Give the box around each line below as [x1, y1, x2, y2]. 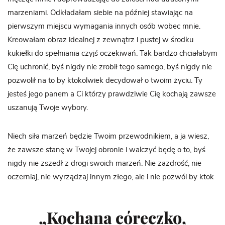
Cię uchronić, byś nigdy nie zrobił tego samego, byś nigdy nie [8, 63, 212, 71]
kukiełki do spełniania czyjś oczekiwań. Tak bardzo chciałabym [8, 50, 217, 57]
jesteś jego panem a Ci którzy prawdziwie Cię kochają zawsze [8, 90, 216, 98]
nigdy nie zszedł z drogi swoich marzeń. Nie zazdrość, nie [8, 160, 201, 167]
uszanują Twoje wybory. [8, 104, 88, 111]
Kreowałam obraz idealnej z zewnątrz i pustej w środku [8, 36, 193, 44]
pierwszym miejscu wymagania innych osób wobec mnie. [8, 23, 200, 30]
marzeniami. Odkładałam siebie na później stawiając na [8, 9, 193, 17]
